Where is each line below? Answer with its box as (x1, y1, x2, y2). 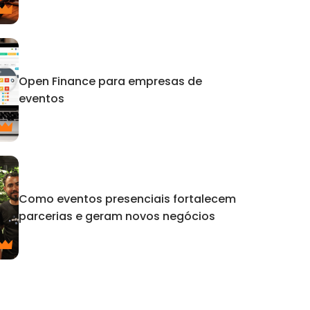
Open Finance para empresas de (19, 73, 203, 89)
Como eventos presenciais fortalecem (19, 190, 237, 207)
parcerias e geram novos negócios (19, 208, 216, 224)
